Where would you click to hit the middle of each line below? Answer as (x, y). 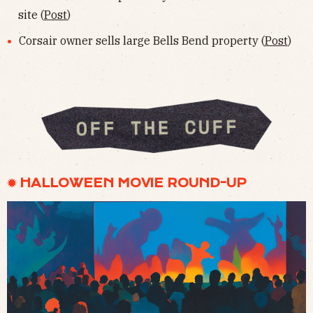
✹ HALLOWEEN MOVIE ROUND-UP (127, 183)
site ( (31, 15)
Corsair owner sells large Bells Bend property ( (141, 41)
